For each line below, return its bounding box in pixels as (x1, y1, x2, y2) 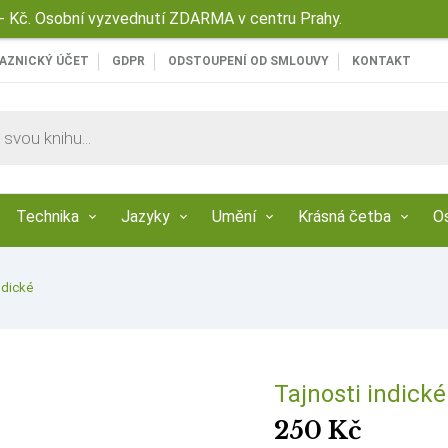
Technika (16, 207, 79, 227)
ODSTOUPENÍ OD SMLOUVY (168, 54, 329, 68)
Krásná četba (298, 207, 391, 227)
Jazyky (121, 207, 170, 227)
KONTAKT (352, 54, 411, 68)
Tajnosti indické (274, 379, 446, 408)
